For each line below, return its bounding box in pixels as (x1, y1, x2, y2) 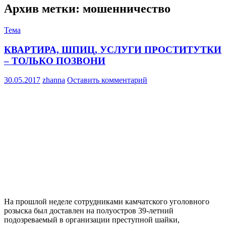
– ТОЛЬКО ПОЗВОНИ (4, 55, 105, 66)
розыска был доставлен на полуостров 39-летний (4, 206, 174, 215)
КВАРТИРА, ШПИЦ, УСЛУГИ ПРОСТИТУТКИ (4, 44, 221, 55)
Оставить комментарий (67, 76, 147, 85)
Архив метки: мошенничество (4, 2, 171, 15)
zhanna (42, 76, 65, 85)
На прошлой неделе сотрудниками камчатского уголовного (4, 197, 209, 206)
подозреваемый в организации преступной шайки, (4, 215, 180, 224)
